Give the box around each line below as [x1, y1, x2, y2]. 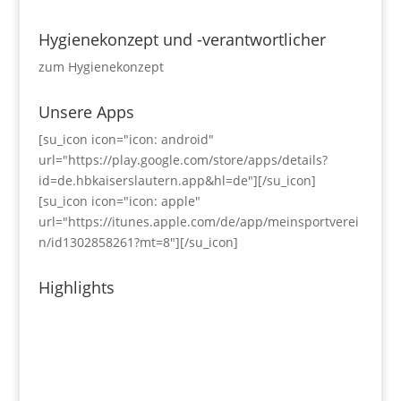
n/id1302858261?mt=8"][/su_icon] [38, 233, 238, 251]
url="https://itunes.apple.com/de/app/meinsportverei [38, 212, 359, 230]
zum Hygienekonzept [38, 57, 164, 75]
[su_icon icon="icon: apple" [38, 192, 200, 209]
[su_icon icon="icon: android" [38, 130, 214, 148]
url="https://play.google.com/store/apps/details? [38, 150, 328, 168]
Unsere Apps [38, 100, 134, 123]
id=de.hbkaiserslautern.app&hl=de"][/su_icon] [38, 171, 316, 189]
